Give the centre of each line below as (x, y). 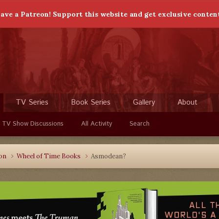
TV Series (32, 102)
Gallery (144, 102)
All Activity (97, 124)
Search (140, 124)
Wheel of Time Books (49, 156)
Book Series (91, 102)
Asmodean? (109, 156)
